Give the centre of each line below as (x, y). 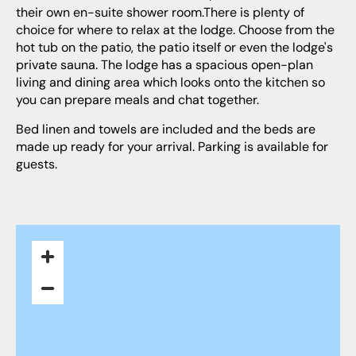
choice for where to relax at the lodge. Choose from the (175, 30)
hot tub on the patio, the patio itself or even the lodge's (174, 48)
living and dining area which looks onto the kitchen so (170, 83)
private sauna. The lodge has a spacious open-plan (164, 65)
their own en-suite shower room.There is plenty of (160, 13)
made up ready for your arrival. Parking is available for (172, 147)
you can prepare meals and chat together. (137, 100)
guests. (37, 164)
